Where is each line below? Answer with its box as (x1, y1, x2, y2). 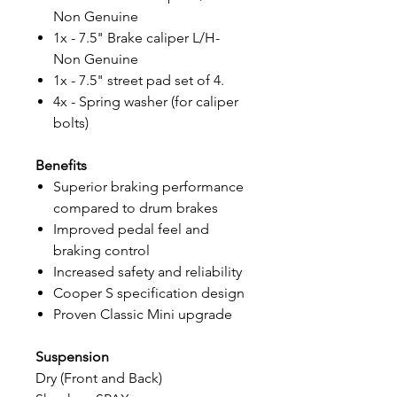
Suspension (35, 348, 109, 365)
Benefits (35, 157, 87, 174)
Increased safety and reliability (53, 263, 242, 280)
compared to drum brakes (53, 199, 218, 216)
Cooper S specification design (53, 284, 245, 301)
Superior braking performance (53, 178, 244, 195)
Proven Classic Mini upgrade (53, 306, 232, 323)
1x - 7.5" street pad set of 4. (53, 72, 224, 89)
